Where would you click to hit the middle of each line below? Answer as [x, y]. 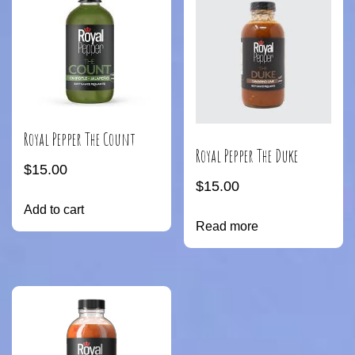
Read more [227, 227]
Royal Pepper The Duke [247, 156]
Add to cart [54, 209]
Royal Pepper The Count [80, 139]
